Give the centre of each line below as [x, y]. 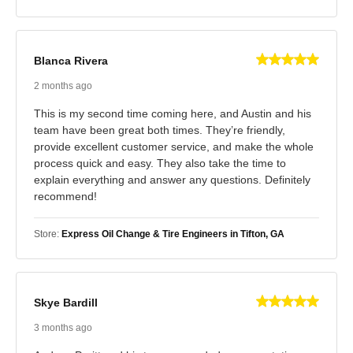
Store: [48, 234]
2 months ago [63, 85]
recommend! [65, 196]
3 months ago [63, 327]
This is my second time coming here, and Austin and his [173, 113]
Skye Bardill [66, 303]
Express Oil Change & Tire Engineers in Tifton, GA [173, 234]
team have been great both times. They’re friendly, [160, 130]
